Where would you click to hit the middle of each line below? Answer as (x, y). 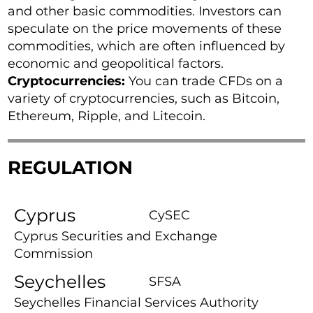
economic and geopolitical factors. (116, 64)
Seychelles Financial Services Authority (137, 303)
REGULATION (71, 168)
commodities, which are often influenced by (147, 46)
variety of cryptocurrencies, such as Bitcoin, (144, 99)
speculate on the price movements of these (145, 29)
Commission (54, 254)
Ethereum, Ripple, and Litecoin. (107, 116)
